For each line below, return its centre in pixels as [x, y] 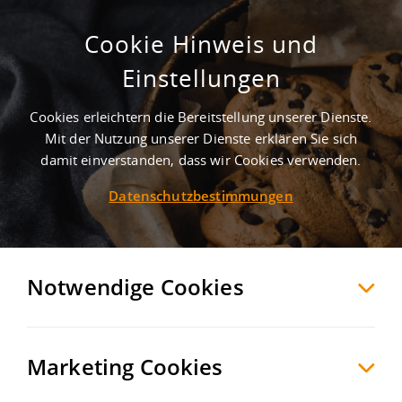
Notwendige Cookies [135, 287]
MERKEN [222, 177]
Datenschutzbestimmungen [201, 196]
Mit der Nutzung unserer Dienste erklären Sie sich [201, 138]
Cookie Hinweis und [201, 44]
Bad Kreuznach [174, 94]
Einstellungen [201, 78]
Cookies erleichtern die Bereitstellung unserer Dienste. [201, 117]
